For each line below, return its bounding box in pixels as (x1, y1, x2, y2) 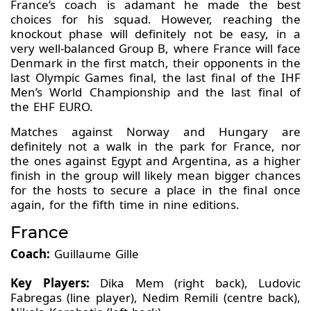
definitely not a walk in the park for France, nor (10, 138, 301, 155)
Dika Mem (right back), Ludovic (89, 275, 301, 292)
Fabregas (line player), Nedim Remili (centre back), (10, 289, 301, 306)
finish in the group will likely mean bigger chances (10, 167, 301, 184)
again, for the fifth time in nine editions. (10, 196, 239, 213)
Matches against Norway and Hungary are (10, 124, 301, 140)
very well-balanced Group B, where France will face (10, 40, 301, 57)
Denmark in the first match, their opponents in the (10, 55, 301, 72)
